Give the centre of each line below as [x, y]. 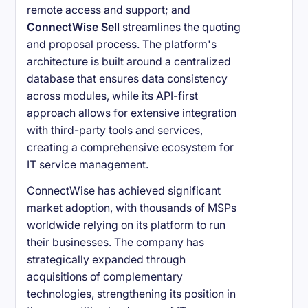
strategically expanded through [107, 260]
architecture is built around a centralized [129, 62]
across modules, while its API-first [113, 96]
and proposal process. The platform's [122, 45]
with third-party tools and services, [115, 131]
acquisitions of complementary [105, 277]
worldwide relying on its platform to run [126, 225]
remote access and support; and [109, 10]
